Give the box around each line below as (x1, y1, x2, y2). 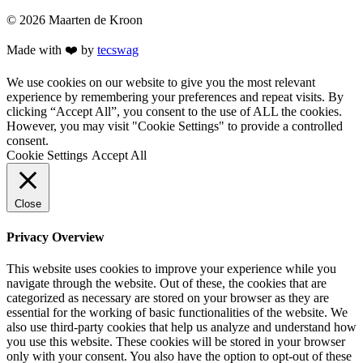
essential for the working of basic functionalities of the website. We (6, 305, 348, 319)
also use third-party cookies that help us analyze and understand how (6, 319, 357, 334)
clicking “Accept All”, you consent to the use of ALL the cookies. (6, 105, 342, 119)
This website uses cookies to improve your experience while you (6, 261, 336, 275)
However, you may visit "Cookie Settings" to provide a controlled (6, 119, 343, 134)
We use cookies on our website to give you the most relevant (6, 75, 315, 90)
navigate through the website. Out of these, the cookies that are (6, 275, 327, 290)
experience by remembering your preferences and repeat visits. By (6, 90, 344, 105)
